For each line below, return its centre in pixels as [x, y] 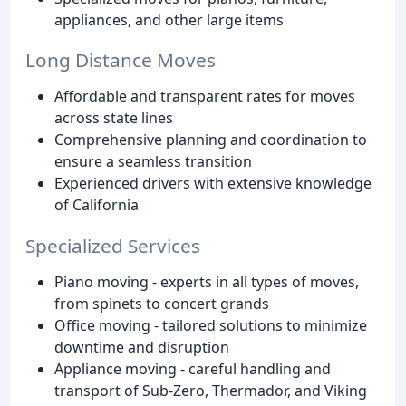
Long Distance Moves [121, 60]
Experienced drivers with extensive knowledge [213, 184]
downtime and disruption [142, 348]
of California [97, 205]
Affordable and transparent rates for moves [205, 97]
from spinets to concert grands [162, 304]
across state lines [114, 118]
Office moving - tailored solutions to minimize [211, 326]
